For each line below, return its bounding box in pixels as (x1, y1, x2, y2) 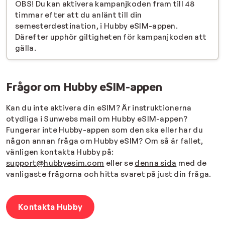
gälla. (15, 43, 40, 53)
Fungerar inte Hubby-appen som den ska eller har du (6, 125, 203, 135)
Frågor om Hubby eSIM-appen (6, 79, 162, 94)
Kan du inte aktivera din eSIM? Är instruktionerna (6, 103, 192, 113)
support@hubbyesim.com (6, 158, 104, 168)
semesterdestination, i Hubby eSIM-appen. (15, 21, 178, 31)
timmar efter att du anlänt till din (15, 10, 142, 20)
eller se (104, 158, 135, 168)
